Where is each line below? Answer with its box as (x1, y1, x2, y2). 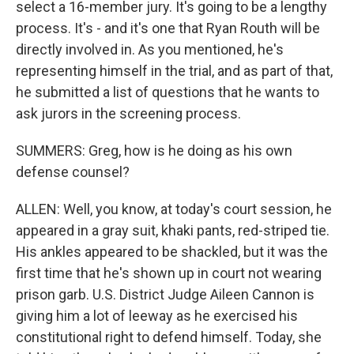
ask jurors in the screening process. (16, 105, 241, 122)
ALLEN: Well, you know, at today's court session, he (16, 201, 332, 217)
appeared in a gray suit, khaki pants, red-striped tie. (16, 222, 330, 239)
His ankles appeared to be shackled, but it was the (16, 243, 328, 260)
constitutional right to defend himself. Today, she (16, 329, 322, 345)
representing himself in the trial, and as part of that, (16, 62, 333, 79)
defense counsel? (16, 164, 130, 180)
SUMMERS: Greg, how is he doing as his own (16, 142, 292, 159)
